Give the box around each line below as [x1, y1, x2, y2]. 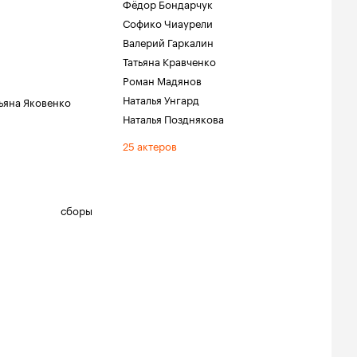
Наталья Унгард [123, 91, 199, 107]
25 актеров [123, 137, 177, 153]
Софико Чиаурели [123, 14, 213, 30]
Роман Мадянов [123, 72, 202, 88]
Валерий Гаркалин [123, 33, 214, 49]
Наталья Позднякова [123, 110, 224, 126]
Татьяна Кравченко [123, 53, 216, 69]
